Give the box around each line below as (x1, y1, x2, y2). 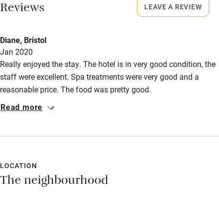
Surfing (15, 89, 37, 99)
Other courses (15, 52, 57, 62)
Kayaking (15, 34, 43, 44)
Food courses (15, 15, 56, 25)
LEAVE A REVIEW (144, 1, 202, 11)
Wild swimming (15, 108, 60, 118)
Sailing (15, 71, 35, 81)
